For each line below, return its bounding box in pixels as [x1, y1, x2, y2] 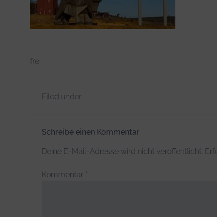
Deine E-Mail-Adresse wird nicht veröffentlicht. [42, 147, 203, 156]
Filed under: [42, 92, 83, 101]
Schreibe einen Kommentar [42, 127, 139, 137]
